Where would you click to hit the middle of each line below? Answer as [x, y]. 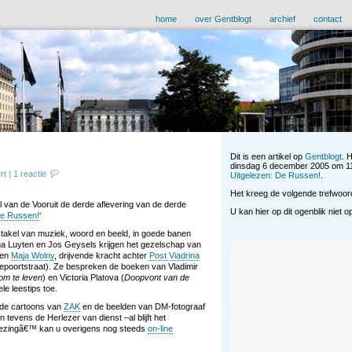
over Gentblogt [223, 19]
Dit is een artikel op [268, 157]
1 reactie [30, 173]
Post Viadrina [174, 255]
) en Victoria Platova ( [83, 277]
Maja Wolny [33, 255]
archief [282, 19]
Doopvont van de [157, 277]
